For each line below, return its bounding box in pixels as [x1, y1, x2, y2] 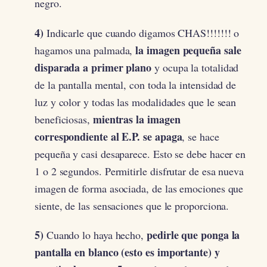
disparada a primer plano [35, 59, 152, 75]
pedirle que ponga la [147, 227, 240, 243]
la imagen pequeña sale [135, 42, 241, 58]
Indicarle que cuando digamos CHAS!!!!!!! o [43, 25, 240, 40]
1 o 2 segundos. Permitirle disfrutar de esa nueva [35, 163, 244, 178]
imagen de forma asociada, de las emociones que [35, 181, 244, 195]
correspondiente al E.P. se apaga [35, 128, 182, 144]
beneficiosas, [35, 111, 93, 126]
